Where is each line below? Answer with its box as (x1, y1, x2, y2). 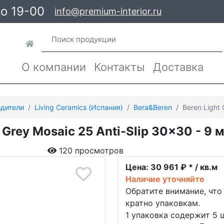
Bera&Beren (133, 102, 172, 111)
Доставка (152, 60, 203, 73)
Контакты (93, 60, 145, 73)
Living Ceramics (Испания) (34, 102, 123, 111)
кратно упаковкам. (125, 197, 200, 208)
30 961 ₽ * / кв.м (148, 161, 217, 172)
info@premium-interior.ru (54, 5, 161, 16)
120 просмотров (56, 145, 124, 155)
